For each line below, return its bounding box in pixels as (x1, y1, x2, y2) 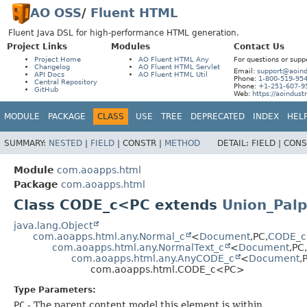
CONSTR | (123, 138, 164, 148)
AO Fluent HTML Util (138, 71, 208, 78)
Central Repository (34, 78, 97, 86)
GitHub (34, 86, 58, 93)
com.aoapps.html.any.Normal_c (33, 230, 185, 242)
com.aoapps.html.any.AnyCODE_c (71, 252, 234, 264)
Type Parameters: (14, 284, 96, 295)
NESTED (49, 138, 82, 148)
